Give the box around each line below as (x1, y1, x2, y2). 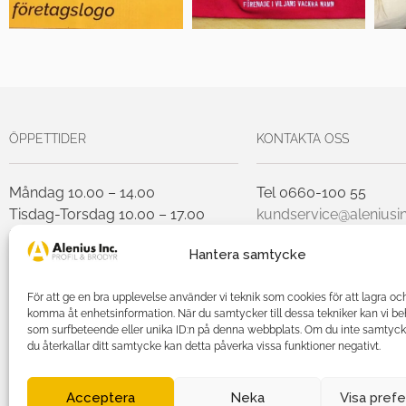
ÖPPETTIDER (9, 130, 86, 146)
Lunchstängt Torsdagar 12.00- (9, 270, 209, 288)
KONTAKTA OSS (256, 130, 349, 146)
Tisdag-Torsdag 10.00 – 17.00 (9, 205, 205, 223)
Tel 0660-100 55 (256, 183, 366, 201)
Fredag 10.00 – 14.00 (9, 227, 147, 245)
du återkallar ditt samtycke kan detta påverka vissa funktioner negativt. (27, 340, 381, 353)
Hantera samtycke (188, 246, 306, 264)
